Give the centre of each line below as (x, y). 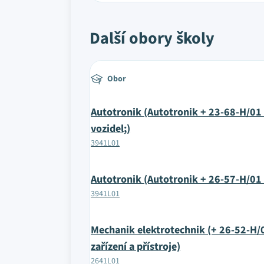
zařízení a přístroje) (136, 247)
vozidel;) (110, 129)
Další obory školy (152, 38)
